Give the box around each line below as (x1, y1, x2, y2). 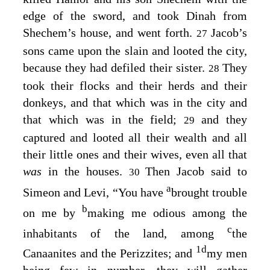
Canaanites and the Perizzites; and (23, 246, 196, 260)
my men (207, 246, 248, 260)
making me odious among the (87, 206, 248, 220)
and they (201, 112, 247, 126)
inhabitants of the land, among (23, 226, 227, 240)
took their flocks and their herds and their (23, 78, 247, 92)
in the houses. (48, 164, 129, 178)
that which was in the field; (23, 112, 184, 126)
